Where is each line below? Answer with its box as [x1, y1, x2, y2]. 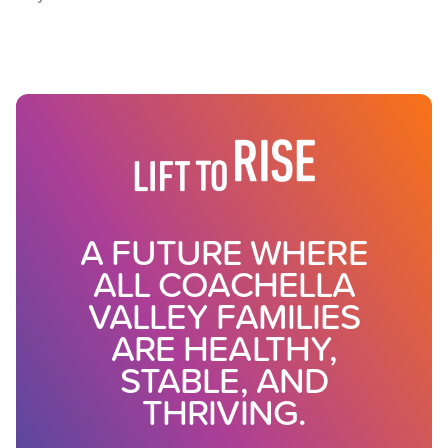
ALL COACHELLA [92, 258, 356, 309]
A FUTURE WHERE [80, 226, 368, 277]
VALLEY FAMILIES [87, 290, 361, 341]
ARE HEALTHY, [110, 322, 338, 373]
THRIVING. [142, 386, 306, 437]
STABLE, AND [119, 354, 329, 405]
